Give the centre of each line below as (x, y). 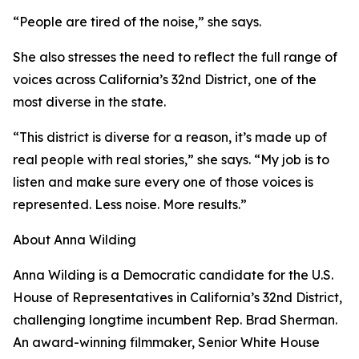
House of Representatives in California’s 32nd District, (177, 298)
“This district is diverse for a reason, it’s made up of (170, 137)
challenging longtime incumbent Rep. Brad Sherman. (175, 320)
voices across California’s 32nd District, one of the (165, 80)
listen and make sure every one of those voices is (163, 182)
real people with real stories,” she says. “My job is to (171, 160)
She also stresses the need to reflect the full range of (175, 57)
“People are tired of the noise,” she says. (137, 22)
